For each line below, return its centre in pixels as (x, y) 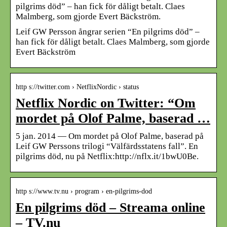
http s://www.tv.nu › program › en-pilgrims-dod (84, 191)
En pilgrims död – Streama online (110, 207)
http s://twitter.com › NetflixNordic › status (77, 87)
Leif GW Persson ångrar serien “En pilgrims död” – (108, 31)
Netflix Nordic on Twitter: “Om (106, 103)
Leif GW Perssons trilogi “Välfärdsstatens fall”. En (107, 146)
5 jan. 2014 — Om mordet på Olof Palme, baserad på (110, 136)
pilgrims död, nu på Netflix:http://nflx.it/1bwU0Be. (107, 156)
